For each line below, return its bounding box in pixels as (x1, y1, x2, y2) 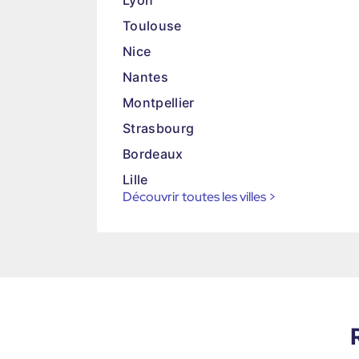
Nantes (123, 69, 168, 85)
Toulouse (123, 18, 182, 34)
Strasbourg (123, 120, 195, 136)
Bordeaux (123, 146, 184, 162)
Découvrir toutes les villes (123, 188, 266, 205)
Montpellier (123, 95, 195, 111)
